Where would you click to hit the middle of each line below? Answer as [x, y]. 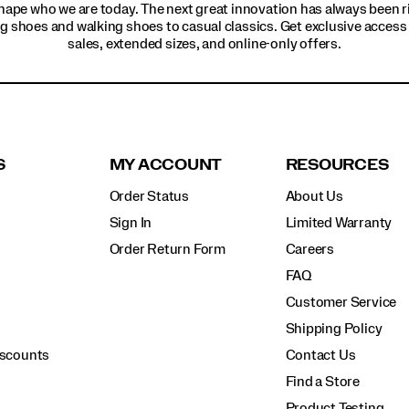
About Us [314, 197]
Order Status [149, 197]
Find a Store [322, 382]
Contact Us [320, 356]
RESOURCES [337, 165]
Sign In [131, 223]
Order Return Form [168, 250]
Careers [310, 250]
